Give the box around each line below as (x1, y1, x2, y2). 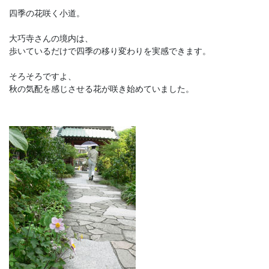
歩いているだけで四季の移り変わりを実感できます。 (9, 45, 211, 56)
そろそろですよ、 (9, 70, 76, 81)
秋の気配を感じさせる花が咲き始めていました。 (9, 83, 194, 94)
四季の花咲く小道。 (9, 7, 93, 18)
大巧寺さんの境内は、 (9, 32, 93, 43)
